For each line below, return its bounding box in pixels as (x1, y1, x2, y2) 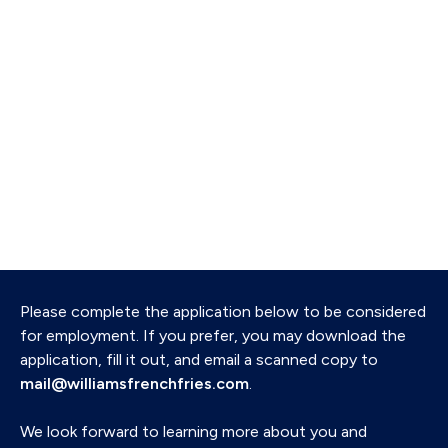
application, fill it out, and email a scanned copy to (20, 349, 378, 369)
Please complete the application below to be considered (20, 301, 426, 321)
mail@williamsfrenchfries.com (20, 373, 249, 393)
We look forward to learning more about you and (20, 421, 367, 441)
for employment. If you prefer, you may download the (20, 325, 406, 345)
